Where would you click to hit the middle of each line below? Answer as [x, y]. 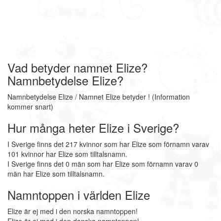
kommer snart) [30, 107]
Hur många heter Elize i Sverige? [93, 128]
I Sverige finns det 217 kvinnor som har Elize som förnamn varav [108, 144]
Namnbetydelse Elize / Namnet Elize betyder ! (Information [99, 97]
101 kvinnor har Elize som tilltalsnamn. [67, 154]
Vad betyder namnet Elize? [77, 67]
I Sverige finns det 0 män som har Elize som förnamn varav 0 [103, 164]
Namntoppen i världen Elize [79, 195]
